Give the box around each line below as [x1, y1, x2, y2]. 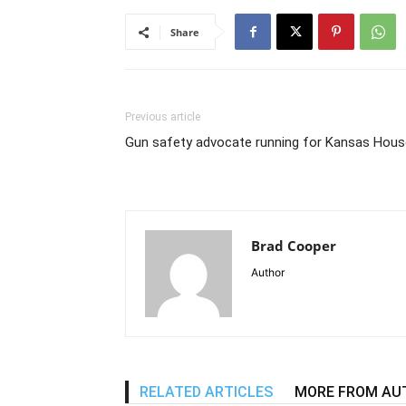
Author [251, 266, 285, 280]
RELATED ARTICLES [140, 383, 273, 401]
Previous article [125, 111, 200, 124]
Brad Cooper [251, 237, 336, 256]
